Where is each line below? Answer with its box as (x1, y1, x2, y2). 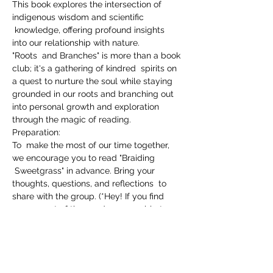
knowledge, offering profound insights (12, 25, 167, 35)
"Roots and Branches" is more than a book (12, 51, 183, 60)
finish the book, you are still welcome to (12, 217, 172, 227)
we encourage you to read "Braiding (12, 153, 157, 163)
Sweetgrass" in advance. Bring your (12, 166, 157, 175)
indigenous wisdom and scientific (12, 12, 146, 22)
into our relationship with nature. (12, 38, 140, 48)
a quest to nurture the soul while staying (12, 76, 175, 86)
